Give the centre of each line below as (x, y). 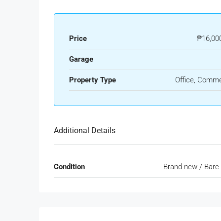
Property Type (92, 80)
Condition (69, 167)
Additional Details (85, 131)
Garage (81, 59)
